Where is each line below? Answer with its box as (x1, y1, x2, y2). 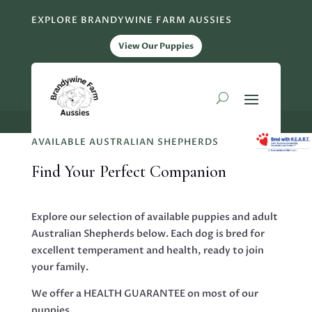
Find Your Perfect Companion (31, 162, 226, 182)
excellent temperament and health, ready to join (31, 244, 264, 257)
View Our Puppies (118, 40, 194, 52)
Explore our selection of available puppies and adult (31, 210, 278, 224)
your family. (31, 260, 88, 274)
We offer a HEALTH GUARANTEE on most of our (31, 287, 258, 300)
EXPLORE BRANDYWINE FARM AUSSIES (31, 14, 232, 26)
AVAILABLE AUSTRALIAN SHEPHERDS (31, 136, 219, 148)
